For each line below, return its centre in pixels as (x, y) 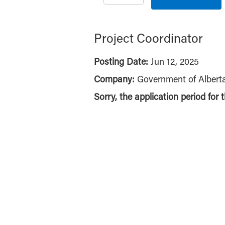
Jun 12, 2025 (175, 63)
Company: (116, 80)
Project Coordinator (148, 40)
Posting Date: (122, 63)
